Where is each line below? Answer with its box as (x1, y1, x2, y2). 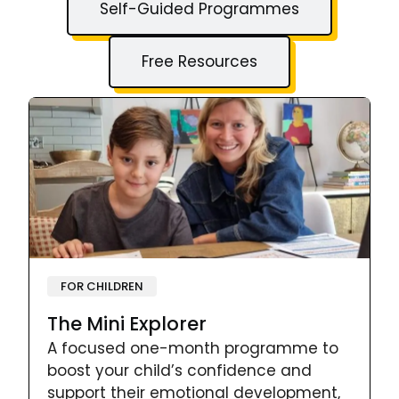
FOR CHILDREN (61, 277, 143, 295)
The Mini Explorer (47, 310, 207, 337)
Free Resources (142, 50, 257, 72)
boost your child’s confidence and (47, 359, 312, 381)
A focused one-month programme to (47, 337, 338, 359)
